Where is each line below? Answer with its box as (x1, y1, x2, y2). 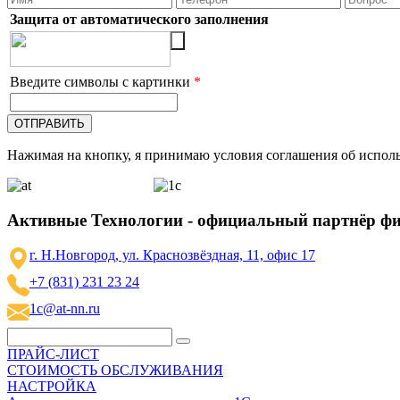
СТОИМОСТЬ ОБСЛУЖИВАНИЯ (7, 362, 223, 378)
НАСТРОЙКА (7, 378, 96, 394)
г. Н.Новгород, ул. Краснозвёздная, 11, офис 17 (29, 246, 315, 262)
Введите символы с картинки (10, 74, 194, 90)
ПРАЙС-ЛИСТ (7, 346, 99, 362)
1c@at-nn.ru (29, 300, 100, 316)
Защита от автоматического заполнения (10, 12, 269, 28)
